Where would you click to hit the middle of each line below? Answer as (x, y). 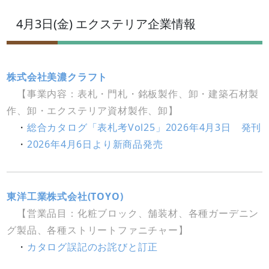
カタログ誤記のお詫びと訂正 (92, 247)
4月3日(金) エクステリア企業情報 (106, 24)
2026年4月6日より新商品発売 (95, 144)
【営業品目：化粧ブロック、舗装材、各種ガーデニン (138, 213)
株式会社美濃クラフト (57, 77)
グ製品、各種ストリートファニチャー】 (98, 230)
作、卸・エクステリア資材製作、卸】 (92, 111)
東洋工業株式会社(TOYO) (65, 197)
